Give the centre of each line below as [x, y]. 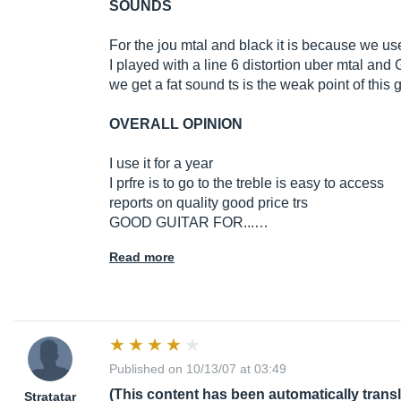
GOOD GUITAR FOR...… [189, 223]
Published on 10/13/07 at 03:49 [198, 369]
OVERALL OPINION [176, 124]
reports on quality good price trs [209, 203]
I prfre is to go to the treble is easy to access [247, 183]
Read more [142, 257]
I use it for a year [161, 164]
